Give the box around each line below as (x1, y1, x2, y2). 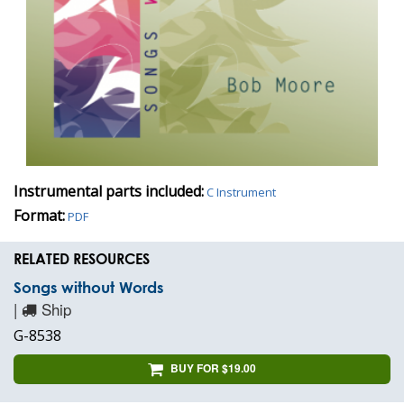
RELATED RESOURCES (14, 249, 150, 267)
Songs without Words (14, 278, 163, 296)
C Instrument (207, 183, 276, 200)
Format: (14, 205, 65, 225)
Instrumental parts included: (14, 180, 204, 201)
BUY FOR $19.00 (170, 359, 256, 376)
